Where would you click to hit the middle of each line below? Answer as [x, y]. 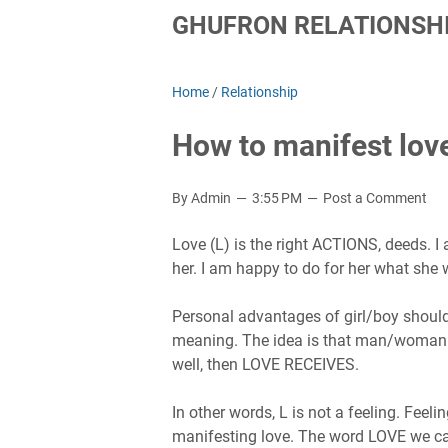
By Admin [203, 198]
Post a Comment [375, 198]
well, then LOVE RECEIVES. [265, 364]
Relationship [259, 92]
